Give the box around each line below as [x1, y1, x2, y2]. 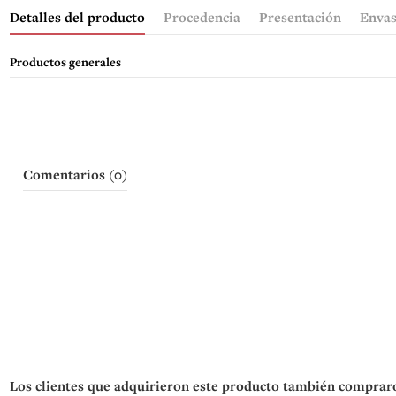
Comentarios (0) [22, 165, 127, 185]
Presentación [258, 8, 341, 27]
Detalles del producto [9, 8, 145, 27]
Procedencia [163, 8, 240, 27]
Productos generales [9, 54, 121, 71]
